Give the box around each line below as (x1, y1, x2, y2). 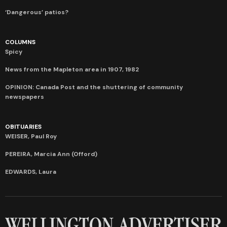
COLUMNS (5, 37, 35, 46)
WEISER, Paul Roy (5, 132, 57, 140)
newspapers (5, 92, 44, 101)
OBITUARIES (5, 122, 42, 131)
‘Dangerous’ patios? (5, 8, 68, 16)
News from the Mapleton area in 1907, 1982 (5, 65, 139, 73)
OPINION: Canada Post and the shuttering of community (5, 83, 183, 91)
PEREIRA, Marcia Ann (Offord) (5, 149, 97, 158)
